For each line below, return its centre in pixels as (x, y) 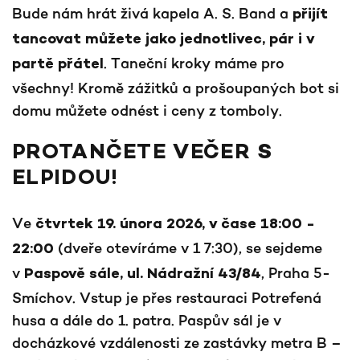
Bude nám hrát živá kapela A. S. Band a (152, 13)
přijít (310, 15)
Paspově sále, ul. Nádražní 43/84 (143, 275)
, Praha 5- (296, 272)
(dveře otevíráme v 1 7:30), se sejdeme (188, 247)
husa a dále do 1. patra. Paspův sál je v (147, 320)
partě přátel (58, 65)
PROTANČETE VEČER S (143, 153)
